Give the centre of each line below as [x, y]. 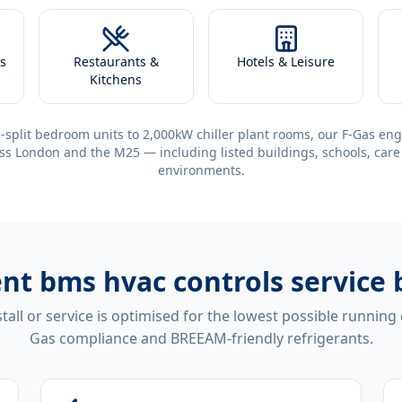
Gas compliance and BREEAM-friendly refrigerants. [201, 338]
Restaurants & [116, 61]
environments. [201, 170]
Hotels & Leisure [286, 61]
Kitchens [116, 79]
